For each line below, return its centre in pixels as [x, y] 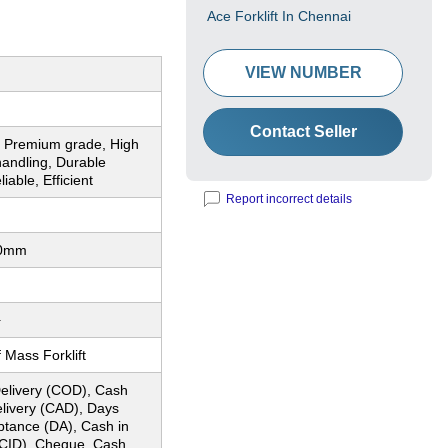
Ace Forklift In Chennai [279, 16]
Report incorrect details [289, 199]
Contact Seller [303, 132]
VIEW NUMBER [303, 73]
